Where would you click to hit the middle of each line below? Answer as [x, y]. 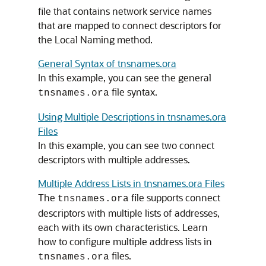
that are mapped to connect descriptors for [130, 25]
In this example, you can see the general [125, 77]
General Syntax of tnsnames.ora [107, 63]
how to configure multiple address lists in [125, 241]
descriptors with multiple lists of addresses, [129, 213]
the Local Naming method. [95, 39]
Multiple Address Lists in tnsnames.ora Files [131, 183]
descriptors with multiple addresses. [114, 159]
